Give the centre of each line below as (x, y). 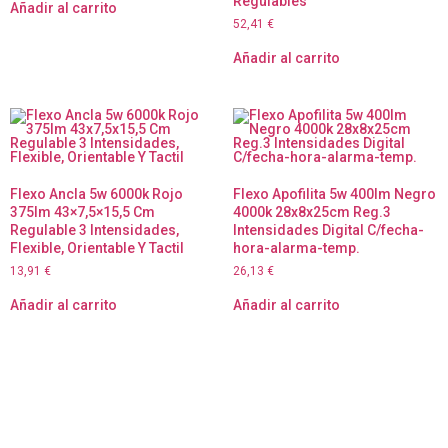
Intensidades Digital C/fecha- (328, 230)
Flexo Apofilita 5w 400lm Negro (334, 194)
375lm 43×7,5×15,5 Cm (82, 212)
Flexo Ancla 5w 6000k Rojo (96, 194)
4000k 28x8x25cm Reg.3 (311, 212)
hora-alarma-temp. (296, 248)
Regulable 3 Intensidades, (94, 230)
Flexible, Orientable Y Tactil (97, 248)
